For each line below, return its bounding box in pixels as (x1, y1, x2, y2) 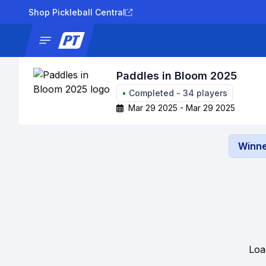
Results (208, 35, 239, 45)
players (194, 88, 227, 98)
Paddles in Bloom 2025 (116, 69, 237, 82)
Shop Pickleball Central (28, 7, 125, 17)
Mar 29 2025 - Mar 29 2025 (128, 103, 236, 113)
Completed (129, 88, 174, 98)
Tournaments (142, 35, 198, 45)
